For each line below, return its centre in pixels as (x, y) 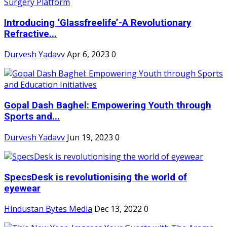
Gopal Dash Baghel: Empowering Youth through (108, 106)
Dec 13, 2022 (118, 209)
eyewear (22, 188)
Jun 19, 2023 (90, 137)
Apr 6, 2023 (88, 54)
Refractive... (30, 34)
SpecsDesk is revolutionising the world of (96, 177)
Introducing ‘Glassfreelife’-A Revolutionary (98, 23)
